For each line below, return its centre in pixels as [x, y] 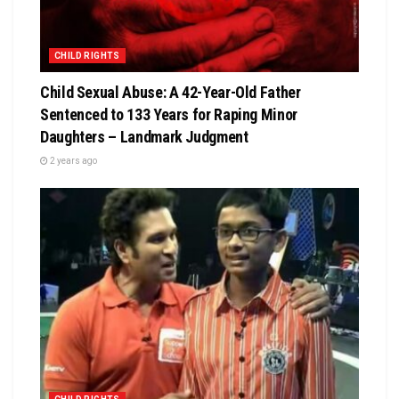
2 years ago [73, 161]
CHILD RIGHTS [87, 56]
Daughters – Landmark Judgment [144, 137]
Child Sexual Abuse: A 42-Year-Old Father [171, 93]
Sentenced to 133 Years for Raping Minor [169, 115]
